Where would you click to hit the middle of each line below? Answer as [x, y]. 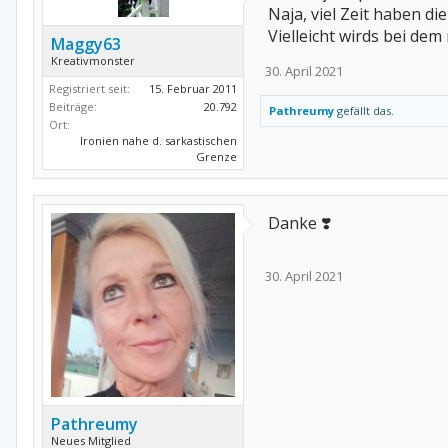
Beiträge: [73, 106]
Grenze [216, 156]
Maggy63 [86, 44]
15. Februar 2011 [193, 88]
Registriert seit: [89, 88]
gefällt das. [364, 110]
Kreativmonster [93, 60]
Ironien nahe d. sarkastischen [158, 140]
